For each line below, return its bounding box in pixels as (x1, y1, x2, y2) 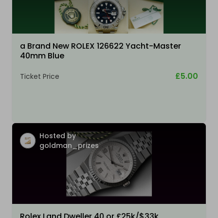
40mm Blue (20, 50, 64, 62)
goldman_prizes (39, 141, 99, 151)
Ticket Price (20, 72, 59, 82)
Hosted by (39, 131, 76, 141)
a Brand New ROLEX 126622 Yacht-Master (20, 40, 181, 52)
